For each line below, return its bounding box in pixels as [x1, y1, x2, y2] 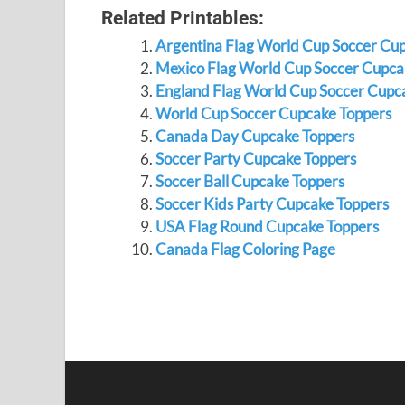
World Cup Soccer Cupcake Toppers [155, 104, 391, 123]
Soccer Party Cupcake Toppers [155, 149, 356, 168]
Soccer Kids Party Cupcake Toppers [155, 194, 389, 213]
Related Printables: [101, 6, 264, 29]
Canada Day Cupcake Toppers [155, 127, 354, 146]
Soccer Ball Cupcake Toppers [155, 172, 344, 191]
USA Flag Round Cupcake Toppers [155, 217, 379, 236]
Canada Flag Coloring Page [155, 240, 335, 259]
